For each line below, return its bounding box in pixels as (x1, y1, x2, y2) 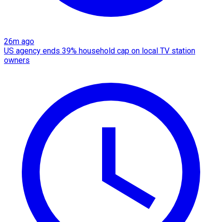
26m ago (4, 37, 34, 47)
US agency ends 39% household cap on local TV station (4, 46, 195, 56)
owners (4, 55, 30, 65)
